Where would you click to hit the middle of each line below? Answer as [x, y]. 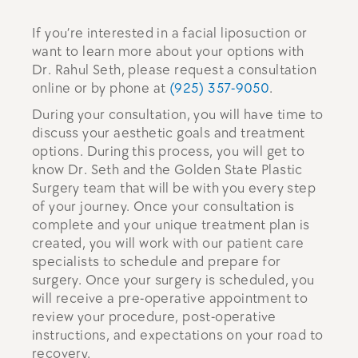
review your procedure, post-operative [154, 317]
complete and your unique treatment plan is [171, 225]
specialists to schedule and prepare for [157, 262]
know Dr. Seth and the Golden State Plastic [167, 170]
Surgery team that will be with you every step [174, 188]
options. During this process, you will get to [168, 151]
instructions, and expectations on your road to [178, 335]
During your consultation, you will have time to [178, 115]
